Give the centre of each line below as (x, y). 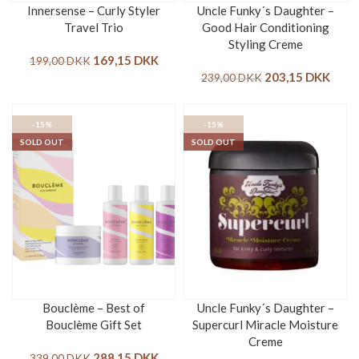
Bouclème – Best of (94, 307)
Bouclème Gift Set (94, 324)
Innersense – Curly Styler (94, 11)
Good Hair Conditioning (265, 28)
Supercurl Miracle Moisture (265, 324)
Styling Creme (265, 44)
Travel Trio (94, 28)
